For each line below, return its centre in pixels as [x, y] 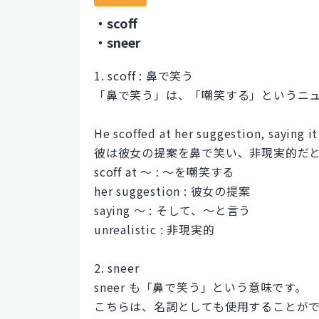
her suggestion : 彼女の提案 [172, 190]
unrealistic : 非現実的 [155, 229]
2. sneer [117, 267]
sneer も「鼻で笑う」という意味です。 [200, 287]
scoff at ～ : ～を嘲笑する [164, 171]
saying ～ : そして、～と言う [173, 210]
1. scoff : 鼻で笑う [144, 75]
